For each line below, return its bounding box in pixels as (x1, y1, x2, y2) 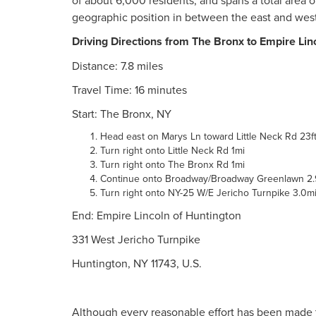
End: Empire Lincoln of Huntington (72, 207, 241, 223)
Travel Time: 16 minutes (72, 82, 190, 97)
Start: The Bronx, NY (72, 106, 171, 121)
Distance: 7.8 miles (72, 58, 166, 73)
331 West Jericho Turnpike (72, 231, 200, 247)
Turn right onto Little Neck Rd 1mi (100, 143, 245, 157)
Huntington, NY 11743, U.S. (72, 255, 202, 271)
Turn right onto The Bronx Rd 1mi (100, 157, 245, 171)
